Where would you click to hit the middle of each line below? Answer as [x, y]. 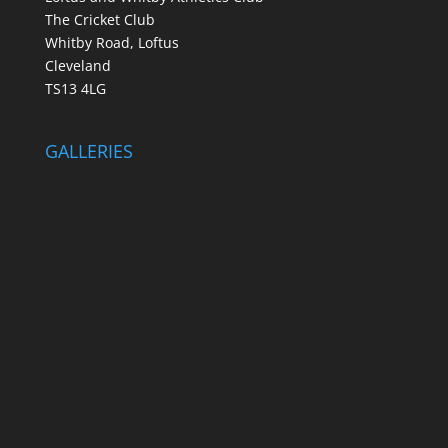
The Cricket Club [99, 20]
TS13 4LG [75, 89]
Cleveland [77, 66]
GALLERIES [88, 150]
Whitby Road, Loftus [111, 43]
